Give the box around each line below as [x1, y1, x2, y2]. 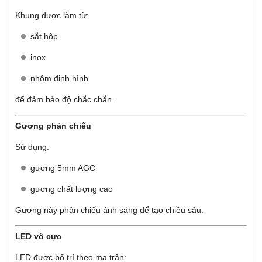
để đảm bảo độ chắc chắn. [15, 94, 114, 104]
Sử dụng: [15, 142, 49, 151]
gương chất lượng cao [30, 184, 113, 194]
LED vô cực [15, 231, 61, 241]
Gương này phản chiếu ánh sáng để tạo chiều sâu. [15, 205, 204, 215]
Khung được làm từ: [15, 10, 89, 20]
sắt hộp [30, 31, 58, 41]
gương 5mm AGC [30, 163, 95, 173]
